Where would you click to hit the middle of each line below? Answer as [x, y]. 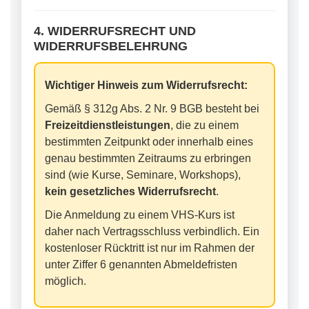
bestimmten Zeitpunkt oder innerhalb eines [149, 142]
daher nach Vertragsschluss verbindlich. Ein [152, 231]
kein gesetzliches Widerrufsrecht [130, 191]
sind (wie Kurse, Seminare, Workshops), [143, 175]
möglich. [66, 281]
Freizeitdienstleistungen [108, 125]
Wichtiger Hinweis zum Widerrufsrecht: [146, 85]
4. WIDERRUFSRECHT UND [115, 31]
